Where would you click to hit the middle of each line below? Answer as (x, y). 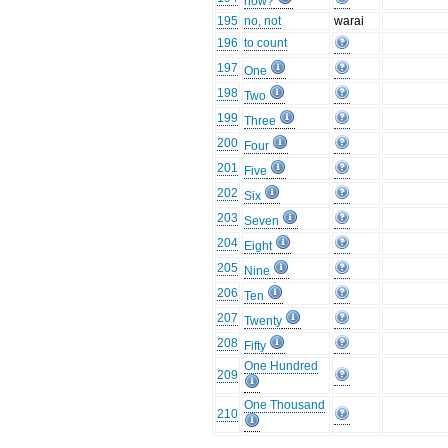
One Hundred (281, 366)
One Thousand (285, 405)
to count (266, 43)
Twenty (263, 321)
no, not (263, 21)
